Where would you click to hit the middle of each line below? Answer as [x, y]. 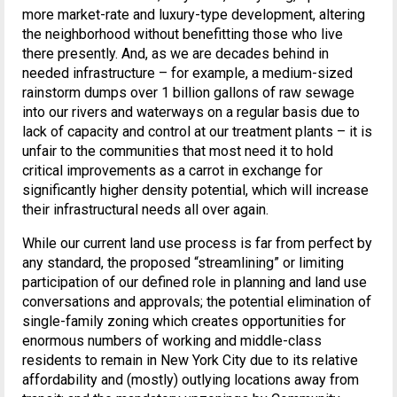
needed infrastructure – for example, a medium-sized [187, 73]
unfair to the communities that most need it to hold [178, 151]
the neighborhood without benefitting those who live [183, 34]
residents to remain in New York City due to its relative [190, 360]
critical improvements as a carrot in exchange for [172, 170]
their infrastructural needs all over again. [145, 209]
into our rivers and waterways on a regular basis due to [191, 112]
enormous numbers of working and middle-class [172, 340]
